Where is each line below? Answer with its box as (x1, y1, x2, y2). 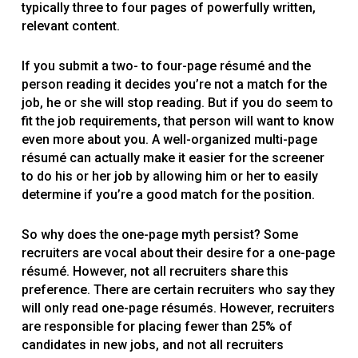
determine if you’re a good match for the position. (21, 187, 315, 203)
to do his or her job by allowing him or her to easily (21, 169, 318, 185)
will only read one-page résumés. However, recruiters (21, 300, 335, 316)
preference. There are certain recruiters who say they (21, 282, 335, 298)
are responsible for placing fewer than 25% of (21, 319, 292, 335)
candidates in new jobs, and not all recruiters (21, 337, 284, 353)
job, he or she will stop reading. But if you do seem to (21, 95, 333, 111)
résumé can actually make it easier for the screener (21, 150, 324, 166)
